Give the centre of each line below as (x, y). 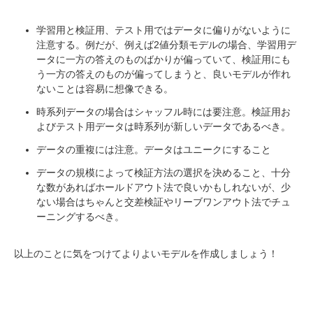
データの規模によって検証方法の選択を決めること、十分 (163, 173)
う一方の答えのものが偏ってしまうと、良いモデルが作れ (163, 74)
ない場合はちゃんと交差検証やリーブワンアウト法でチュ (163, 202)
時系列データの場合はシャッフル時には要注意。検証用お (163, 112)
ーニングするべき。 (80, 217)
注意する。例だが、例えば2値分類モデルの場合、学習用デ (166, 45)
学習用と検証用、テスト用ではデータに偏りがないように (163, 30)
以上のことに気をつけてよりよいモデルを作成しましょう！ (146, 254)
